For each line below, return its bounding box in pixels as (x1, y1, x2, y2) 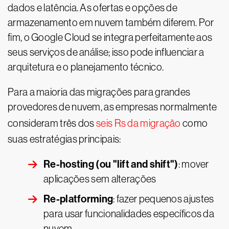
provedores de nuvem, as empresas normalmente (8, 101, 217, 112)
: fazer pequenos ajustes (113, 193, 214, 204)
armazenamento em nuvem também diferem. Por (8, 17, 214, 28)
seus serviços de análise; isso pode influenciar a (8, 47, 204, 58)
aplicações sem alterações (43, 173, 156, 185)
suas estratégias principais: (8, 133, 121, 145)
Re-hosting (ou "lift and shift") (43, 158, 178, 170)
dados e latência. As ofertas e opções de (8, 2, 177, 13)
